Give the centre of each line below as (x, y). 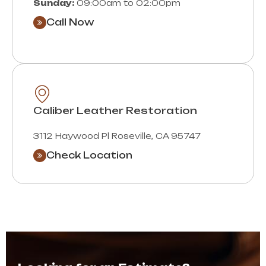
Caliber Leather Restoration (115, 110)
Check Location (89, 155)
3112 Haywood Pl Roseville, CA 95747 (117, 136)
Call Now (70, 22)
